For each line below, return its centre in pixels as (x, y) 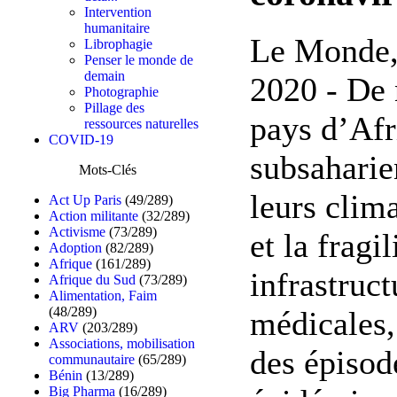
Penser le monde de (139, 60)
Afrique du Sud (92, 280)
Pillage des (114, 108)
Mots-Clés (107, 170)
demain (105, 76)
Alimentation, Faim (103, 296)
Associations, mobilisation (122, 343)
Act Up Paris (85, 200)
